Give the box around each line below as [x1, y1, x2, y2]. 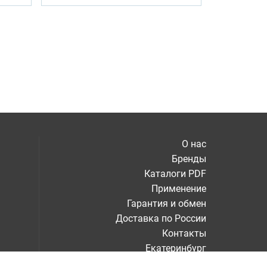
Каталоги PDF [144, 168, 206, 179]
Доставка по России [116, 213, 206, 224]
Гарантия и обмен [127, 198, 206, 209]
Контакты [162, 228, 206, 239]
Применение [151, 183, 206, 194]
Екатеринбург [145, 243, 206, 254]
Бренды [172, 153, 206, 164]
